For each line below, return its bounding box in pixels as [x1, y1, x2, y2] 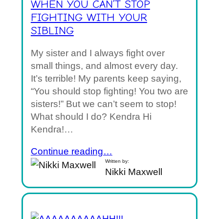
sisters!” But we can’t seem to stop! [30, 99, 176, 109]
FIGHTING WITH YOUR [30, 11, 147, 24]
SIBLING [30, 24, 74, 38]
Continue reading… [30, 146, 112, 157]
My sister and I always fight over [30, 48, 165, 59]
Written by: [105, 158, 130, 164]
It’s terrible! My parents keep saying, [30, 73, 181, 84]
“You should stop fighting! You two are [30, 86, 188, 97]
